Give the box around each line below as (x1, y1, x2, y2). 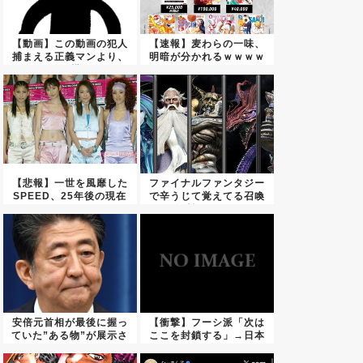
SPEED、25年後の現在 (13, 190, 127, 203)
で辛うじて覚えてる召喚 (148, 190, 265, 203)
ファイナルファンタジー (148, 177, 265, 190)
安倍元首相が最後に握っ (11, 317, 128, 329)
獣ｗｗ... (186, 203, 228, 216)
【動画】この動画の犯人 (11, 38, 128, 50)
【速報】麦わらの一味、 (148, 38, 265, 50)
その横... (49, 64, 91, 76)
